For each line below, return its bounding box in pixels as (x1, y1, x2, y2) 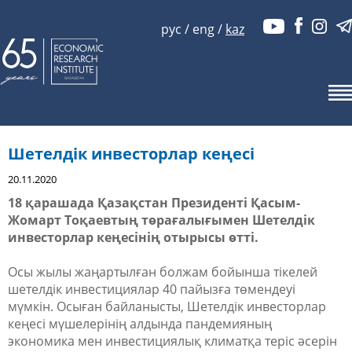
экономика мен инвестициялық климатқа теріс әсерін (8, 332, 337, 350)
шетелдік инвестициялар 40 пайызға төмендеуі (8, 280, 295, 298)
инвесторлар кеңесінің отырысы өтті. (8, 229, 258, 246)
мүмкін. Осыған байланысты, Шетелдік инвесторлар (8, 298, 326, 315)
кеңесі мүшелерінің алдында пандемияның (8, 315, 272, 332)
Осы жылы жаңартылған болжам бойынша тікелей (8, 263, 317, 280)
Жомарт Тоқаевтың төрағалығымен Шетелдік (8, 211, 315, 229)
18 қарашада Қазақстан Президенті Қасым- (8, 194, 300, 211)
